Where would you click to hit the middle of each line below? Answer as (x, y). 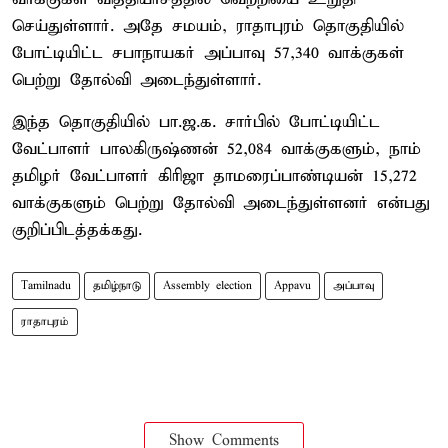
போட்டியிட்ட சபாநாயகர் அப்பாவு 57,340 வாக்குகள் (208, 53)
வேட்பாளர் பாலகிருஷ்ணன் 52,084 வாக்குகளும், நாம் (216, 149)
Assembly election (207, 285)
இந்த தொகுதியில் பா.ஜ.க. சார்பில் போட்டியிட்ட (196, 122)
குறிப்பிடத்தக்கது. (77, 230)
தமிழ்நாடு (117, 285)
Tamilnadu (46, 285)
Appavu (292, 285)
